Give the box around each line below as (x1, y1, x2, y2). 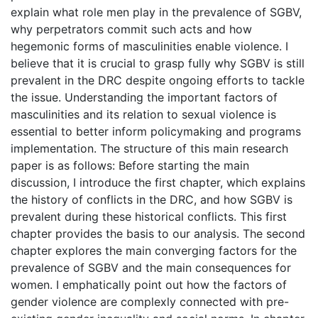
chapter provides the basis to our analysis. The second (11, 226, 305, 241)
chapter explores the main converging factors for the (11, 243, 297, 258)
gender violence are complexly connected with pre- (11, 294, 289, 309)
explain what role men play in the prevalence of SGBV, (11, 4, 302, 19)
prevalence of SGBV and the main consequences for (11, 260, 291, 275)
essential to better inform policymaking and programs (11, 124, 301, 138)
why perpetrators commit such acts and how (11, 21, 252, 36)
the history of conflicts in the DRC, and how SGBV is (11, 192, 292, 207)
